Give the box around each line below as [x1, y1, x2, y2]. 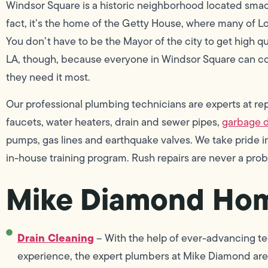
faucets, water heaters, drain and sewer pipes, [6, 114, 222, 130]
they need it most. [6, 69, 90, 86]
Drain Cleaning [17, 230, 94, 246]
